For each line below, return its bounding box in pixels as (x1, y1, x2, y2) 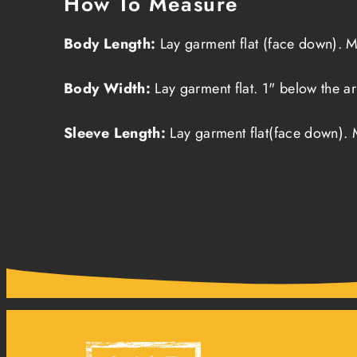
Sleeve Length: (64, 122, 167, 143)
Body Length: (64, 33, 156, 54)
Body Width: (64, 77, 151, 99)
